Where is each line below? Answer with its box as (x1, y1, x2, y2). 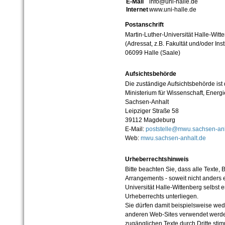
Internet (126, 6, 148, 14)
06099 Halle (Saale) (125, 49, 180, 57)
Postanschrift (125, 21, 164, 29)
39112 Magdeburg (125, 117, 175, 124)
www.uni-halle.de (149, 6, 196, 14)
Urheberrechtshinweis (125, 156, 189, 163)
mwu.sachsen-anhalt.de (140, 135, 206, 142)
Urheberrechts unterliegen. (125, 193, 198, 200)
